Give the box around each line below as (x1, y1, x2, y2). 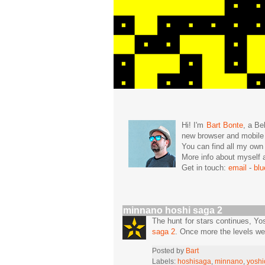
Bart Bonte (206, 121, 243, 130)
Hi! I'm (182, 121, 206, 130)
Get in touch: (182, 163, 228, 172)
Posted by (152, 246, 186, 254)
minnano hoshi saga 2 (123, 205, 222, 215)
